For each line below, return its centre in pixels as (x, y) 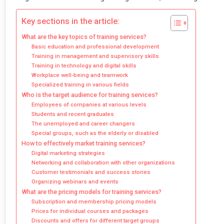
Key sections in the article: (70, 21)
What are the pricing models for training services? (91, 191)
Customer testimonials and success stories (91, 172)
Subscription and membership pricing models (94, 201)
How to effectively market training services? (83, 143)
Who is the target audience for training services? (90, 94)
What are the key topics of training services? (84, 36)
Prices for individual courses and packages (90, 211)
